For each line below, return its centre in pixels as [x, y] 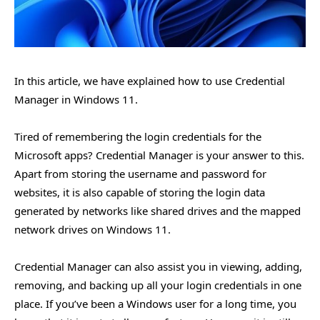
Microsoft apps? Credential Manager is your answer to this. [159, 155]
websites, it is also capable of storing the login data [140, 192]
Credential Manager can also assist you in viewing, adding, [158, 266]
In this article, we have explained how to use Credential [150, 80]
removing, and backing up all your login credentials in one [158, 285]
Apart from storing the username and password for [140, 173]
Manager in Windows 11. [76, 99]
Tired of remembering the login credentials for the [138, 136]
